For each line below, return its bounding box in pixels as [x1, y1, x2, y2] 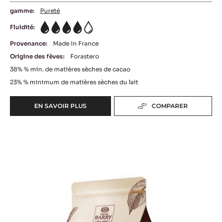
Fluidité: [10, 23, 35, 31]
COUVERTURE [60, 115, 104, 123]
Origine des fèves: [10, 53, 64, 60]
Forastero [70, 53, 99, 60]
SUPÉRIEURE [60, 151, 101, 159]
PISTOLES [60, 177, 91, 185]
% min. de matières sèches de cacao [24, 65, 130, 73]
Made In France [53, 40, 99, 47]
